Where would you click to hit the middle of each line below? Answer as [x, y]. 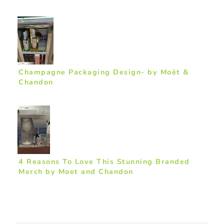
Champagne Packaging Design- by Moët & [104, 72]
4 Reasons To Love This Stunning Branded [104, 161]
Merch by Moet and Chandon [76, 171]
